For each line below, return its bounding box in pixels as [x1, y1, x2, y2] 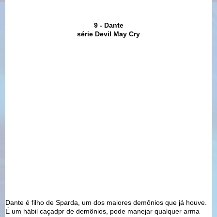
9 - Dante [93, 21, 124, 29]
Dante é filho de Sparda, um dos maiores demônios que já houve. [5, 198, 207, 206]
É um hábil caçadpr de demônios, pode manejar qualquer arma [5, 207, 200, 215]
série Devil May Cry [77, 30, 140, 38]
